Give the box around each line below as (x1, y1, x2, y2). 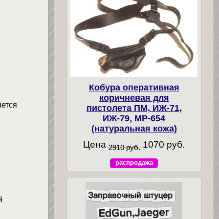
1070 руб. (140, 139, 185, 150)
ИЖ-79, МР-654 (103, 113, 166, 124)
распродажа (115, 159, 153, 167)
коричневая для (99, 93, 169, 103)
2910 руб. (109, 143, 141, 152)
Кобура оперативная (88, 83, 179, 93)
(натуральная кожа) (91, 124, 177, 134)
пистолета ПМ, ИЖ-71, (86, 103, 182, 113)
